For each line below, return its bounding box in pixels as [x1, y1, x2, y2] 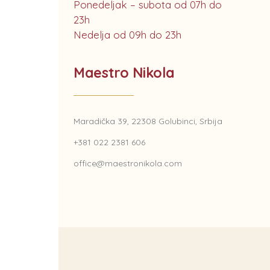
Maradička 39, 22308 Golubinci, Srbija [74, 115, 222, 127]
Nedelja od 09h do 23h [74, 28, 181, 41]
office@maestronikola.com [74, 157, 182, 169]
